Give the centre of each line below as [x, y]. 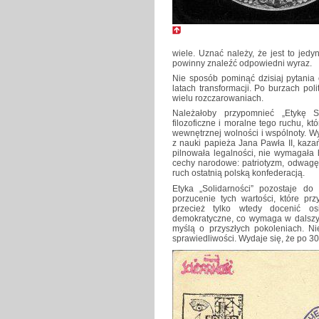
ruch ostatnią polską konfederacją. [239, 173]
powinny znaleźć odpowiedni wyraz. [242, 64]
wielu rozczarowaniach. [218, 99]
